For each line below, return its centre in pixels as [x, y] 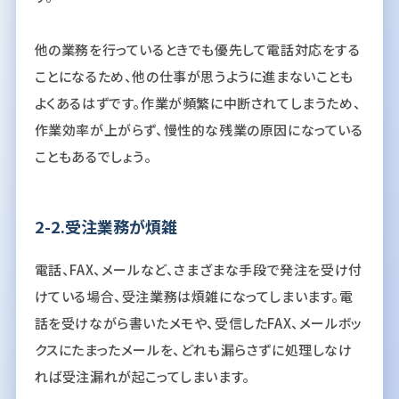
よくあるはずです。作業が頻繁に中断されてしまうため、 [198, 102]
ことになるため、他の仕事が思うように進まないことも [194, 76]
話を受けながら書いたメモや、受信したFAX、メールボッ [198, 322]
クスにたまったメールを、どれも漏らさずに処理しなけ [193, 349]
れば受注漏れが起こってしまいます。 [142, 376]
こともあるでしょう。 [93, 156]
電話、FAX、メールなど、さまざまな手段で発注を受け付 [198, 269]
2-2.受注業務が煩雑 [106, 226]
